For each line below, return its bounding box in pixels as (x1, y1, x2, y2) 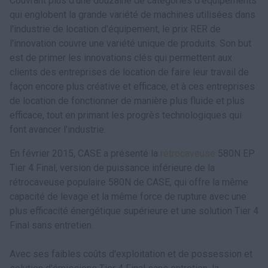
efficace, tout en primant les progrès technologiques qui (10, 109, 242, 121)
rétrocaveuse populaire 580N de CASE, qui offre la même (10, 176, 248, 188)
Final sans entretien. (10, 220, 93, 231)
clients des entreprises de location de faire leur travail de (10, 66, 249, 78)
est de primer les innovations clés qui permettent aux (10, 52, 232, 63)
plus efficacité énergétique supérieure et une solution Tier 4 (10, 205, 258, 217)
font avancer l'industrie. (10, 124, 106, 135)
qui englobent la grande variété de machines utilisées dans (10, 9, 255, 20)
